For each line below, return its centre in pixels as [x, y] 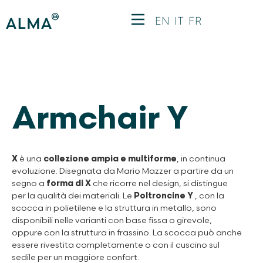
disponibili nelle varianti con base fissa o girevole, [112, 220]
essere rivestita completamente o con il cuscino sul [116, 245]
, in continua [201, 159]
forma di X [69, 183]
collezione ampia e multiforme [110, 159]
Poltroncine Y [164, 196]
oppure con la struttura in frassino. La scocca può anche [127, 233]
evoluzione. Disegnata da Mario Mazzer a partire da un [123, 171]
